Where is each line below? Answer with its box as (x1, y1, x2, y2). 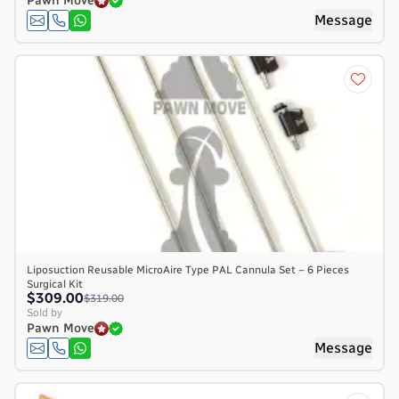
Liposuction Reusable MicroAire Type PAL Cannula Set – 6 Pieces (27, 263, 349, 276)
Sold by (27, 305, 62, 319)
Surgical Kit (27, 277, 83, 290)
